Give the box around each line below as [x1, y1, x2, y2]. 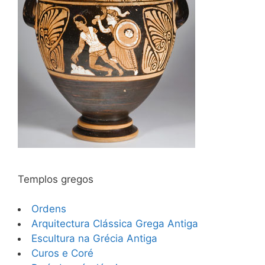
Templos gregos [18, 173, 96, 185]
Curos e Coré [31, 247, 96, 259]
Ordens [31, 203, 66, 215]
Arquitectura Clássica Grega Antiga [31, 218, 198, 230]
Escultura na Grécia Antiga [31, 232, 157, 244]
